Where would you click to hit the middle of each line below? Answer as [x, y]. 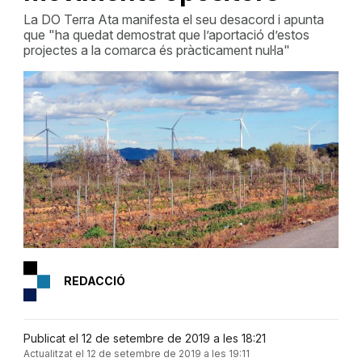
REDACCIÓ [94, 280]
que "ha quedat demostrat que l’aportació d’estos [166, 35]
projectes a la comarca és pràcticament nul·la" [156, 50]
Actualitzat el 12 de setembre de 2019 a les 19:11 [136, 354]
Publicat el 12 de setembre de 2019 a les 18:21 [144, 339]
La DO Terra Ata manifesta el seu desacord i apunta [173, 19]
